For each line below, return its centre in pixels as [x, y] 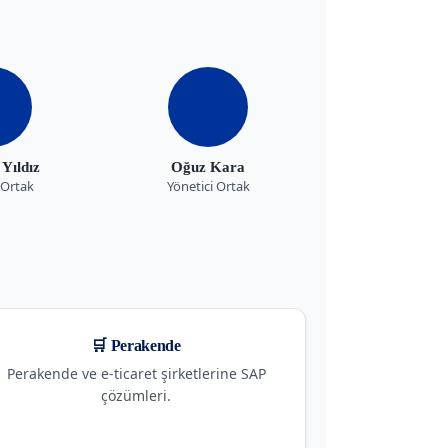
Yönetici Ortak [208, 185]
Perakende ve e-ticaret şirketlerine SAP [136, 373]
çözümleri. [136, 395]
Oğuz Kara [208, 166]
